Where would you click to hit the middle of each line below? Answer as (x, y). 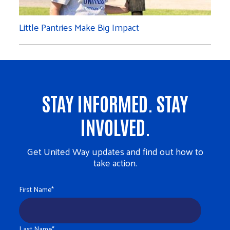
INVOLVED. (115, 126)
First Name (35, 189)
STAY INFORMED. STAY (115, 102)
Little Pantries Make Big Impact (79, 27)
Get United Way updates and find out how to (115, 151)
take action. (115, 162)
